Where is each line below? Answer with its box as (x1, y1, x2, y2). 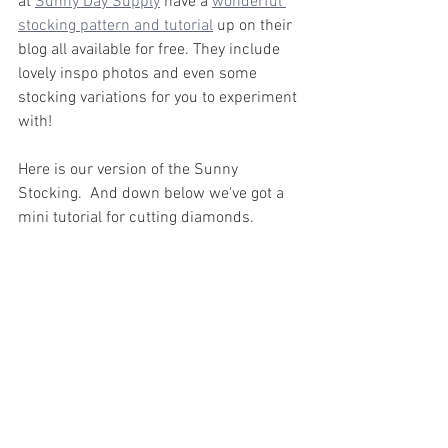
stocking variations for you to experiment (18, 88, 301, 108)
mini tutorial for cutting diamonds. (18, 208, 254, 228)
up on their (213, 16, 296, 36)
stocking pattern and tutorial (18, 16, 213, 36)
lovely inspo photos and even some (18, 64, 261, 84)
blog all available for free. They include (18, 40, 284, 60)
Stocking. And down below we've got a (18, 184, 288, 204)
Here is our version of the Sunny (18, 160, 242, 180)
